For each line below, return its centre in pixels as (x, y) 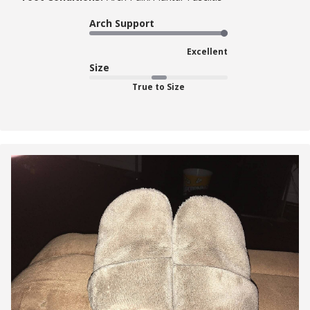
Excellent (207, 52)
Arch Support (122, 24)
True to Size (158, 87)
